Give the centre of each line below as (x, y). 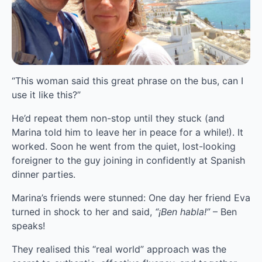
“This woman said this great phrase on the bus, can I (127, 80)
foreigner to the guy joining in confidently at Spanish (128, 160)
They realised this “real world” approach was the (119, 249)
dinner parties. (44, 174)
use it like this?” (46, 94)
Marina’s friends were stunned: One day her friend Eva (131, 197)
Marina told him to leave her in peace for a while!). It (127, 132)
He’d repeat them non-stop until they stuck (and (118, 118)
